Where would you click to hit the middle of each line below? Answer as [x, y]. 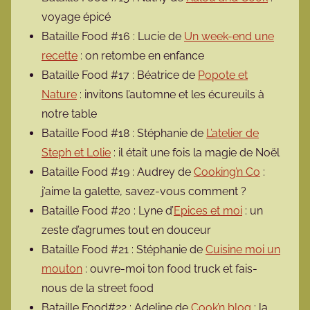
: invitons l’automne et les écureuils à [171, 95]
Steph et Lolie [76, 153]
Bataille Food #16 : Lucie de [113, 37]
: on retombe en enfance [141, 56]
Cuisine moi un [243, 250]
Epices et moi [208, 211]
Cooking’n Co [227, 172]
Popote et [223, 75]
